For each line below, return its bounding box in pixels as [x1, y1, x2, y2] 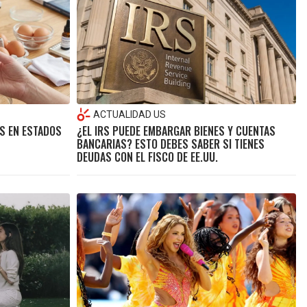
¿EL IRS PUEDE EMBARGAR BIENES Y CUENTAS [76, 122, 275, 139]
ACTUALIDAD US [93, 108, 166, 120]
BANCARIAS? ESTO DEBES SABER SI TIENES [76, 135, 265, 152]
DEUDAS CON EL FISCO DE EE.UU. [76, 148, 218, 165]
